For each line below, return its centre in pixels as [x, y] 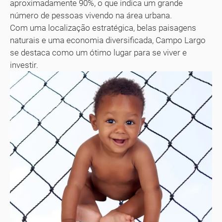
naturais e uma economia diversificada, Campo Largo [108, 40]
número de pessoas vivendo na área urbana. [91, 16]
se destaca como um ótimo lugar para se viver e [98, 53]
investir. [24, 65]
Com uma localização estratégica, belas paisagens [103, 28]
